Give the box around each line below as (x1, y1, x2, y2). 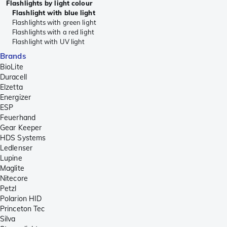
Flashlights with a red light (12, 27, 94, 36)
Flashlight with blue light (12, 8, 95, 17)
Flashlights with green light (12, 18, 96, 26)
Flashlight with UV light (12, 37, 85, 46)
